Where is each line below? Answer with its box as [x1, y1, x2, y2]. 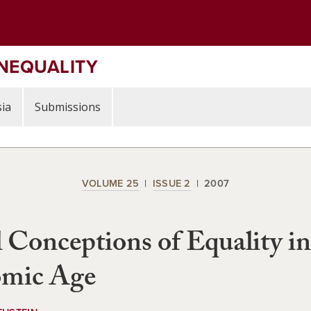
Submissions [35, 99, 101, 115]
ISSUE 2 [152, 176, 191, 190]
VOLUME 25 [81, 176, 140, 190]
